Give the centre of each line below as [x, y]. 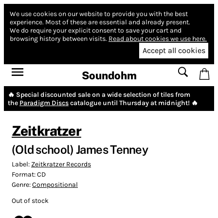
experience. [27, 22]
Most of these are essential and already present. [118, 22]
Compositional [55, 184]
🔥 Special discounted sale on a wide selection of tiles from [99, 94]
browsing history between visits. [58, 39]
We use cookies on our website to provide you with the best [99, 14]
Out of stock [30, 200]
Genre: [22, 184]
